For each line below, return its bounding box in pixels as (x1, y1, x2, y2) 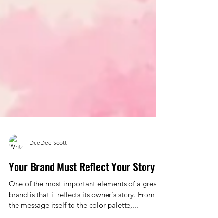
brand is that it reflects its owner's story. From (9, 207, 155, 217)
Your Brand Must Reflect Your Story (9, 176, 155, 192)
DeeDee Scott (29, 156, 67, 163)
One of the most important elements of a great (9, 197, 160, 206)
